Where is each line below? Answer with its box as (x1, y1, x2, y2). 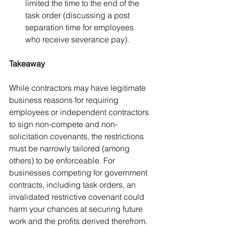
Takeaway (9, 59, 45, 69)
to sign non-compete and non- (9, 119, 118, 129)
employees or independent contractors (9, 107, 151, 117)
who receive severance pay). (25, 34, 133, 44)
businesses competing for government (9, 167, 149, 178)
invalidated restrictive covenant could (9, 192, 146, 202)
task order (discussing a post (25, 10, 132, 20)
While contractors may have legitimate (9, 83, 148, 93)
